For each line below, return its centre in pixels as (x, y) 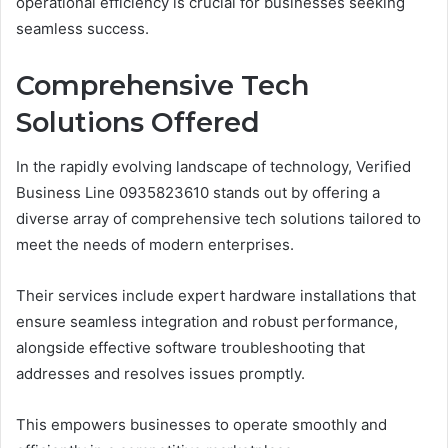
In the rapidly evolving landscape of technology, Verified (213, 167)
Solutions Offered (138, 122)
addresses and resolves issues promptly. (160, 374)
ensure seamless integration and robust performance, (207, 322)
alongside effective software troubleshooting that (190, 348)
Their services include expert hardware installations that (216, 296)
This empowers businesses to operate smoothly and (201, 425)
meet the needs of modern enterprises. (155, 245)
